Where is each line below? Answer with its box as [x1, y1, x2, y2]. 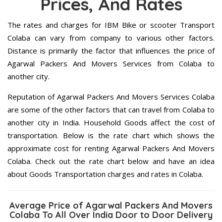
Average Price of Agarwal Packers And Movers [9, 200, 213, 212]
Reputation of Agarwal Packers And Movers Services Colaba [7, 92, 215, 102]
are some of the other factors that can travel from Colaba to [7, 105, 215, 115]
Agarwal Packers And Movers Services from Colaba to [7, 58, 215, 69]
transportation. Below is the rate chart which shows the [7, 130, 215, 141]
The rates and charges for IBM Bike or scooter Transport [7, 20, 215, 30]
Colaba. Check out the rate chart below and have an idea [7, 156, 215, 166]
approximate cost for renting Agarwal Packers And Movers [7, 143, 215, 154]
